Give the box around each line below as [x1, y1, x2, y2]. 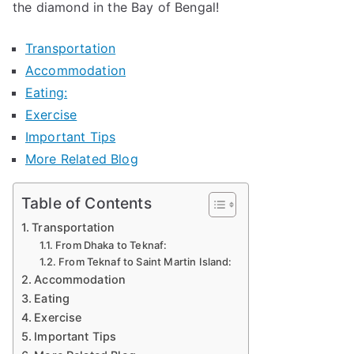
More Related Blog [25, 151, 138, 167]
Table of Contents [21, 194, 152, 213]
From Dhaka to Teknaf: [55, 239, 168, 251]
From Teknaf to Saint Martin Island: [58, 255, 232, 268]
